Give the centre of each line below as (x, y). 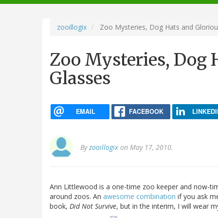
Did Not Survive (93, 206)
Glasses (80, 78)
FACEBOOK (146, 111)
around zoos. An (76, 197)
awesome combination (139, 197)
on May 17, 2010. (146, 147)
